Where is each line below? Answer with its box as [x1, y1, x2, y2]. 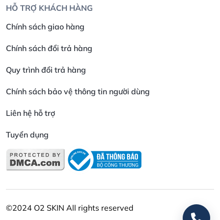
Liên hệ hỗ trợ [6, 108, 55, 118]
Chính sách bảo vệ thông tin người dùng [6, 86, 150, 96]
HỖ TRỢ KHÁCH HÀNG [6, 2, 93, 13]
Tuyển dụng [6, 129, 49, 139]
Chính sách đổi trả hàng [6, 43, 92, 53]
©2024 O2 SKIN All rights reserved [6, 202, 134, 213]
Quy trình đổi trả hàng [6, 64, 86, 75]
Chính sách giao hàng [6, 21, 84, 31]
